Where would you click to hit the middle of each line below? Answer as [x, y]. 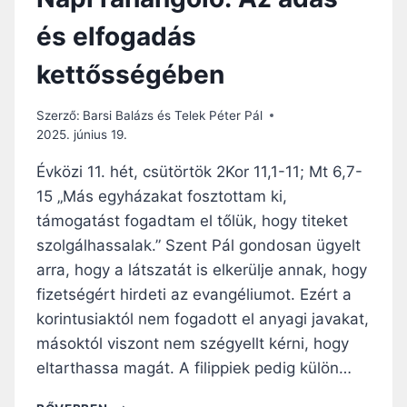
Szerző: [58, 115]
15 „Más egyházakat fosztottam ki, [162, 196]
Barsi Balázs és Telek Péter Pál [173, 115]
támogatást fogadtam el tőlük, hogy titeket [192, 220]
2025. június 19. [82, 134]
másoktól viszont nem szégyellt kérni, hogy [193, 343]
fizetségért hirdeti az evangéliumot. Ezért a [194, 294]
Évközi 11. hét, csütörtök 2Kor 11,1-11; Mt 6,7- [199, 171]
